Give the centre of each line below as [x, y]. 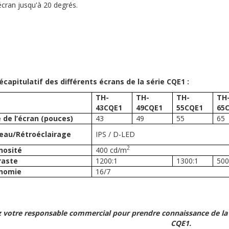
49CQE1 [150, 107]
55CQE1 [190, 107]
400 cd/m [111, 150]
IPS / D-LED [116, 134]
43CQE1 [109, 107]
